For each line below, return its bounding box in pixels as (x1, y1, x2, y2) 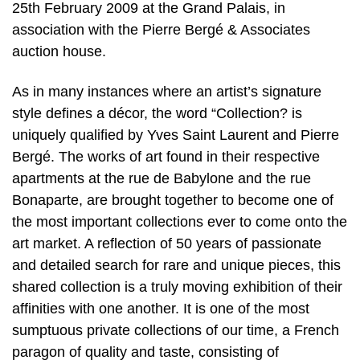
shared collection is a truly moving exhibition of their (12, 278, 342, 295)
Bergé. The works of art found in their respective (12, 148, 320, 165)
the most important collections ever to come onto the (12, 213, 347, 230)
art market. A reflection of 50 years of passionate (12, 235, 321, 252)
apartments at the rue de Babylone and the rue (12, 170, 311, 186)
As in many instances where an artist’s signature (12, 83, 321, 100)
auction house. (12, 43, 106, 60)
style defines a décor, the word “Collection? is (12, 104, 302, 121)
